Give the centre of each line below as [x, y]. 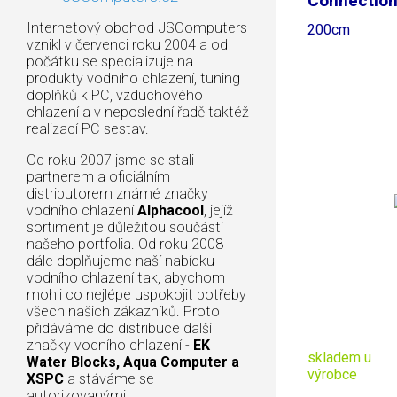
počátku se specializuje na [110, 61]
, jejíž [218, 210]
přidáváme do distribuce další [119, 328]
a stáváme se [109, 378]
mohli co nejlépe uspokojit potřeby [136, 294]
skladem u [339, 357]
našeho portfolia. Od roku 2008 [125, 244]
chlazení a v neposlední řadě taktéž [138, 112]
